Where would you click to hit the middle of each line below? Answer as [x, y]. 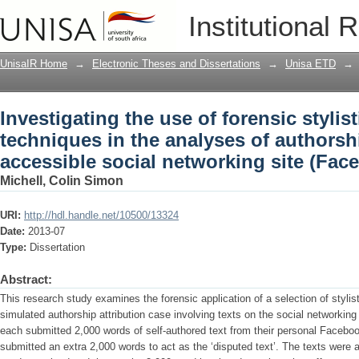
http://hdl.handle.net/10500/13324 [101, 215]
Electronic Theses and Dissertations [176, 64]
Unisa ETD [311, 64]
